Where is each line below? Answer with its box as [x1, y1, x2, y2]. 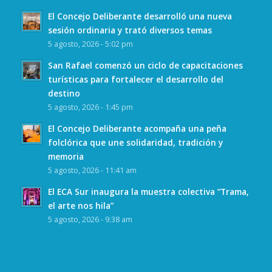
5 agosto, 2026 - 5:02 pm [47, 39, 133, 50]
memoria [47, 151, 84, 163]
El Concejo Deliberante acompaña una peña [47, 123, 226, 135]
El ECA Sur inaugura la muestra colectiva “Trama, [47, 186, 249, 198]
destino [47, 87, 80, 100]
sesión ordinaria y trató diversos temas [47, 24, 212, 36]
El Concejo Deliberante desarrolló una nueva [47, 10, 232, 22]
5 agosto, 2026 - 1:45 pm [47, 102, 133, 113]
